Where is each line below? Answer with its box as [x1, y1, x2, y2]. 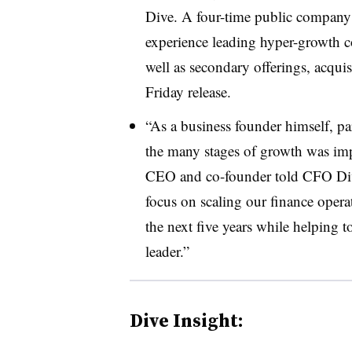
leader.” [145, 240, 189, 261]
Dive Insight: [129, 306, 244, 333]
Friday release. [145, 81, 231, 101]
